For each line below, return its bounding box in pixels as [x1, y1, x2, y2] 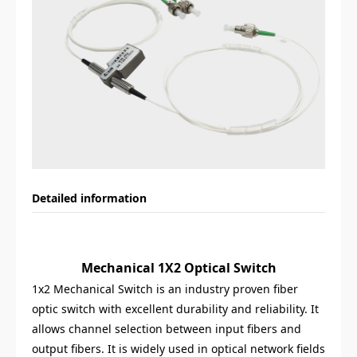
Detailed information [32, 190, 147, 206]
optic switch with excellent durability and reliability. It [32, 301, 319, 317]
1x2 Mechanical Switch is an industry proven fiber [32, 281, 298, 297]
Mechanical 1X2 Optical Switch [80, 259, 277, 277]
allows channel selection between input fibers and [32, 321, 301, 337]
